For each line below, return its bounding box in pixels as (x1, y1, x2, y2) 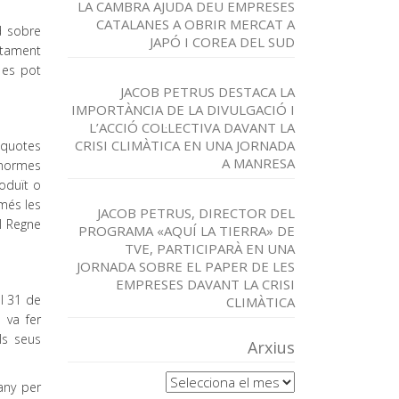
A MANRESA (222, 154, 295, 172)
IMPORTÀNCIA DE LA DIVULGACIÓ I (71, 101, 295, 118)
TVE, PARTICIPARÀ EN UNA (125, 240, 295, 257)
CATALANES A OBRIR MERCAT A (96, 15, 295, 33)
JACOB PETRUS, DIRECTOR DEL (97, 204, 295, 222)
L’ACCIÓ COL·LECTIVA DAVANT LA (89, 118, 295, 136)
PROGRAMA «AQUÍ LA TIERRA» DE (78, 222, 295, 240)
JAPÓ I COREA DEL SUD (150, 33, 295, 51)
